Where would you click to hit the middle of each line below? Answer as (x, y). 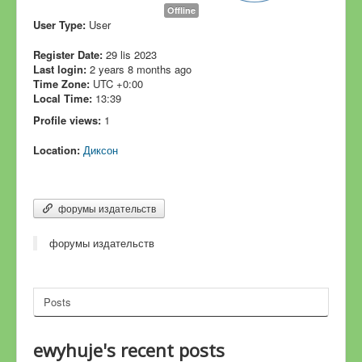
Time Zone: (61, 84)
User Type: (59, 25)
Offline (181, 10)
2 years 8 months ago (141, 69)
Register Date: (68, 55)
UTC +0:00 (118, 84)
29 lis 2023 (131, 55)
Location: (57, 150)
